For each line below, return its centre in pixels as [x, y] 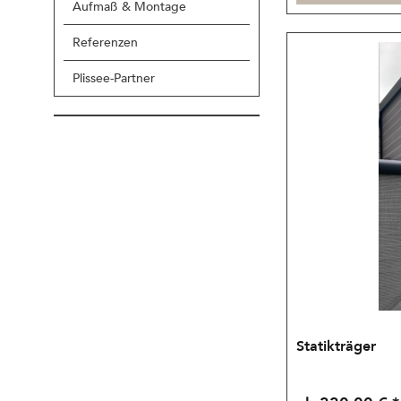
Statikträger [337, 347]
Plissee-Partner [114, 78]
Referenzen [105, 43]
